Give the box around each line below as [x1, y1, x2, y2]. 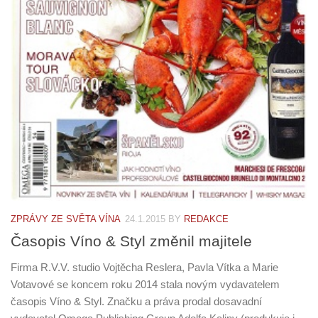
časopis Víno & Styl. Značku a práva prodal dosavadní [11, 295, 262, 307]
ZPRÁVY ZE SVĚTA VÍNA [11, 213, 121, 224]
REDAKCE [184, 213, 229, 224]
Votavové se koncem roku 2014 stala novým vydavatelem [11, 278, 280, 290]
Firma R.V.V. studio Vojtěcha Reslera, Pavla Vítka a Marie [11, 261, 278, 273]
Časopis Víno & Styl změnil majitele [11, 232, 252, 249]
